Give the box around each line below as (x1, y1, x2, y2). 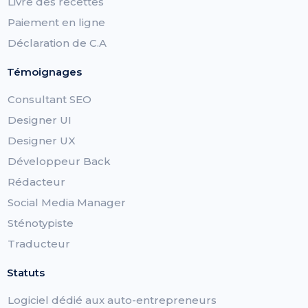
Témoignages (7, 65, 82, 79)
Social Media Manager (8, 196, 126, 210)
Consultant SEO (8, 93, 91, 107)
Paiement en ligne (8, 16, 105, 30)
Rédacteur (8, 175, 65, 189)
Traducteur (8, 237, 70, 251)
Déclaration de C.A (8, 36, 107, 50)
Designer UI (8, 113, 71, 127)
